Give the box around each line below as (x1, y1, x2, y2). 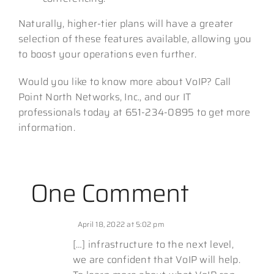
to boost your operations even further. (18, 46, 197, 62)
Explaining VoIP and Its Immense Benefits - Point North (30, 209, 224, 221)
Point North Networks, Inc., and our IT (18, 89, 191, 105)
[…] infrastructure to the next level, (72, 236, 234, 252)
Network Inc (30, 218, 73, 230)
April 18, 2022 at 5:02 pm (75, 218, 165, 230)
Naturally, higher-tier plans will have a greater (18, 15, 234, 31)
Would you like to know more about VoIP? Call (18, 73, 231, 89)
